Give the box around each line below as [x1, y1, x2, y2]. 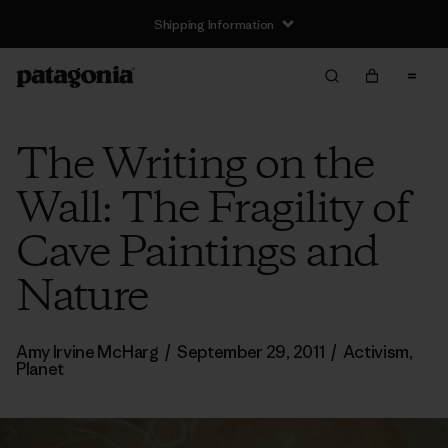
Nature [16, 268, 147, 328]
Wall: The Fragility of [16, 180, 409, 240]
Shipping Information [153, 15, 275, 33]
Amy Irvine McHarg [16, 341, 162, 363]
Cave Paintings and [16, 224, 378, 284]
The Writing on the [16, 136, 373, 196]
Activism [342, 341, 410, 363]
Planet [16, 358, 65, 380]
